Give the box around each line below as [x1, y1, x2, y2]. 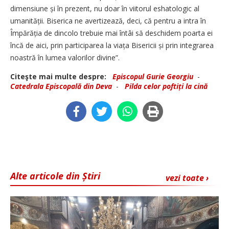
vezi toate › [166, 172, 209, 184]
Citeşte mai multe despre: [10, 71, 110, 81]
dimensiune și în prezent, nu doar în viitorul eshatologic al [10, 3, 199, 13]
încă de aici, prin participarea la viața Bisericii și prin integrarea [10, 40, 214, 50]
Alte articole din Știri [10, 169, 100, 182]
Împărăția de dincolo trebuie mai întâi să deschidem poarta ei [10, 28, 213, 38]
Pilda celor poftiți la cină [125, 81, 208, 91]
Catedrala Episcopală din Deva [10, 81, 112, 91]
